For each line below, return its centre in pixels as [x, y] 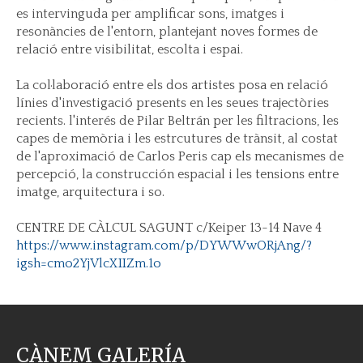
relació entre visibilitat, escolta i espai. [130, 49]
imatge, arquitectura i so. [90, 192]
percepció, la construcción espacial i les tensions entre [177, 174]
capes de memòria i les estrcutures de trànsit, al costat [177, 139]
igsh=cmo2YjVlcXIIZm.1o [89, 263]
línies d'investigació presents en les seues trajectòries [173, 103]
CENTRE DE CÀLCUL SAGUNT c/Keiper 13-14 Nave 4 [171, 228]
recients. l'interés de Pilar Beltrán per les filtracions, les [177, 121]
